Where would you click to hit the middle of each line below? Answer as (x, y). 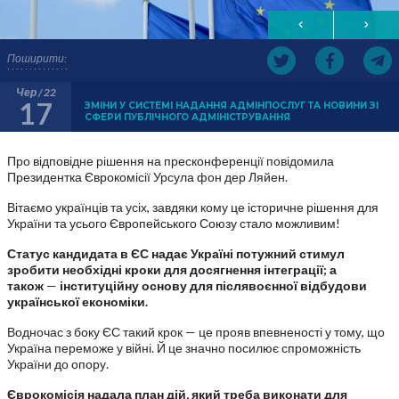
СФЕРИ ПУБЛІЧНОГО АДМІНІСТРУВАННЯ (187, 117)
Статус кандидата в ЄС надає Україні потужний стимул (176, 253)
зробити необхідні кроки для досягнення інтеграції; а (172, 269)
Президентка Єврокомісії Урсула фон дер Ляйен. (147, 177)
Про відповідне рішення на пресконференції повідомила (171, 161)
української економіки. (77, 301)
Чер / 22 (36, 92)
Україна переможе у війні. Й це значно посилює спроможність (184, 348)
